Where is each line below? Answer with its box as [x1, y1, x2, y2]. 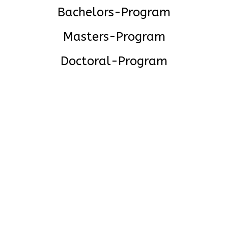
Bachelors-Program [58, 5, 170, 19]
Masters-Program [63, 29, 165, 44]
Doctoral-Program [61, 53, 167, 68]
